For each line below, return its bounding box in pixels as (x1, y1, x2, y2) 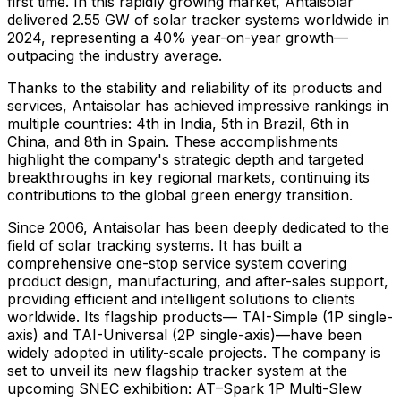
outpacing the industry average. (7, 46, 222, 64)
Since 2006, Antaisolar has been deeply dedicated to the (7, 218, 389, 236)
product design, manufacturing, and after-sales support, (7, 271, 388, 290)
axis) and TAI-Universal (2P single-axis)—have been (7, 325, 362, 344)
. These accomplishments (166, 132, 338, 150)
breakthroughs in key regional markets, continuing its (7, 167, 370, 186)
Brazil (263, 114, 302, 132)
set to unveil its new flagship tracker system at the (7, 361, 347, 380)
